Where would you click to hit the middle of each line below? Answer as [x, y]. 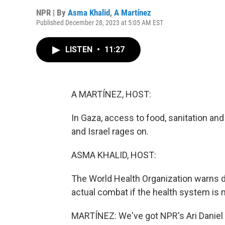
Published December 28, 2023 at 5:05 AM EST [100, 23]
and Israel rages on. [110, 131]
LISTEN [80, 49]
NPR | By [52, 13]
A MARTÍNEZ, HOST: [111, 94]
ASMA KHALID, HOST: [114, 155]
